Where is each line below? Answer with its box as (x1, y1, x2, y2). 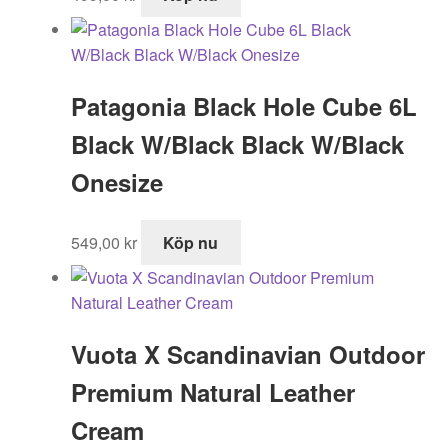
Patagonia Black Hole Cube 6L (70, 88, 417, 123)
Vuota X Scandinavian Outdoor (70, 337, 425, 372)
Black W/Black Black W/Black (70, 126, 404, 161)
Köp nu (163, 231, 219, 255)
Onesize (70, 164, 163, 199)
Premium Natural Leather (70, 375, 355, 410)
